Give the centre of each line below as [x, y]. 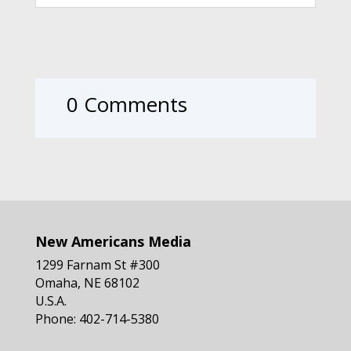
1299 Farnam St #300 [97, 265]
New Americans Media [113, 242]
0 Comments [127, 105]
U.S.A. [51, 301]
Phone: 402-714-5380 [97, 319]
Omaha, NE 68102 [87, 283]
